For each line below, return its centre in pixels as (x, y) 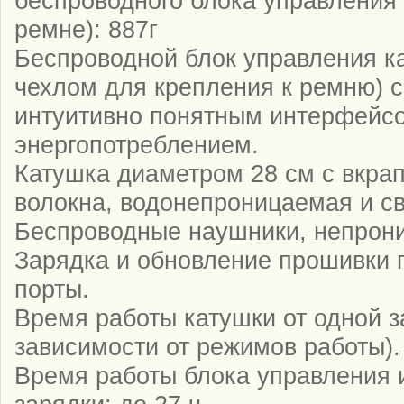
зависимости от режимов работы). (207, 346)
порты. (52, 289)
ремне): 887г (86, 29)
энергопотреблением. (137, 144)
